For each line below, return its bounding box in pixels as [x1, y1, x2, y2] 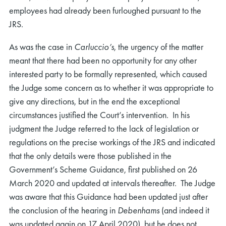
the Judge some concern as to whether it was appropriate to [9, 82, 213, 94]
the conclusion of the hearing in [9, 204, 118, 216]
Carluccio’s [74, 41, 114, 53]
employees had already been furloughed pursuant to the [9, 5, 201, 17]
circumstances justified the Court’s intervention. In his [9, 109, 190, 121]
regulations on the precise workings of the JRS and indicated [9, 136, 215, 148]
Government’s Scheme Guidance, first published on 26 [9, 163, 197, 176]
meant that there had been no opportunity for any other [9, 54, 197, 67]
